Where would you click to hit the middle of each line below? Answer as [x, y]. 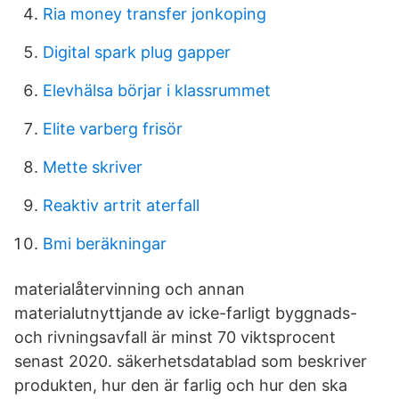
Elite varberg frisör [113, 129]
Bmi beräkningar [105, 244]
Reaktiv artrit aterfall [121, 205]
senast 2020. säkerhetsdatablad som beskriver [191, 361]
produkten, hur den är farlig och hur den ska [181, 385]
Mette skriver [93, 167]
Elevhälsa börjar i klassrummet [157, 90]
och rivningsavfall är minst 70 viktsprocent [175, 337]
